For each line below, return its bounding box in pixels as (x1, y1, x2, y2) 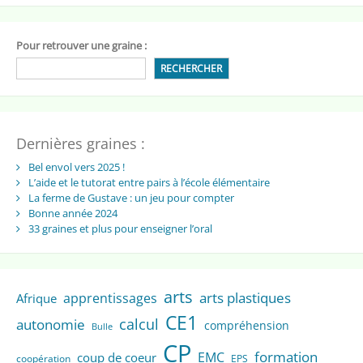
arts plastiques (199, 288, 291, 307)
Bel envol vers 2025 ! (28, 159, 125, 174)
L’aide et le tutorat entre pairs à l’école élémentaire (28, 174, 270, 190)
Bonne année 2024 (28, 205, 117, 220)
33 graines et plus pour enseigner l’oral (28, 220, 212, 236)
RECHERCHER (160, 61, 223, 75)
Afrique (15, 289, 57, 306)
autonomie (15, 314, 85, 334)
